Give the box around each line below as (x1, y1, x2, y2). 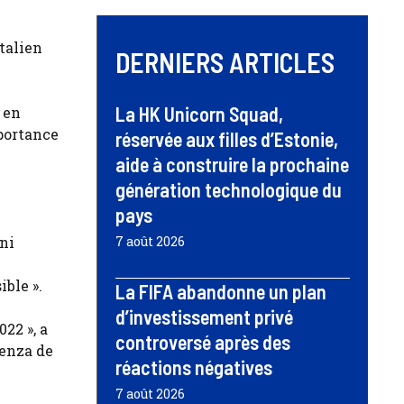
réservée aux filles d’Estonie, (115, 126, 338, 151)
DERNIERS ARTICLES (115, 45, 335, 78)
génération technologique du (115, 177, 342, 201)
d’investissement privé (115, 304, 293, 328)
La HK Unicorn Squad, (115, 101, 283, 125)
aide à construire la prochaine (115, 151, 349, 176)
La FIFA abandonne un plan (115, 279, 326, 303)
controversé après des (115, 329, 290, 353)
